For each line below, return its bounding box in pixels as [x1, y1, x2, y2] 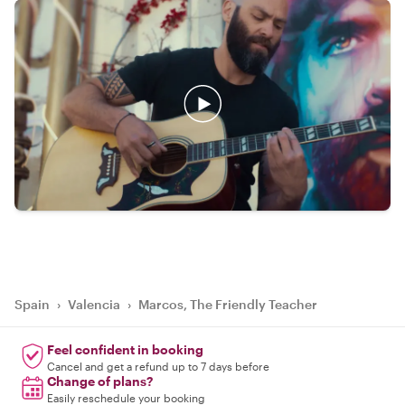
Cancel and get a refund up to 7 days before [47, 360, 269, 373]
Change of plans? [47, 373, 153, 390]
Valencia [68, 297, 120, 313]
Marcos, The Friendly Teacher [138, 297, 317, 313]
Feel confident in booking [47, 342, 203, 358]
